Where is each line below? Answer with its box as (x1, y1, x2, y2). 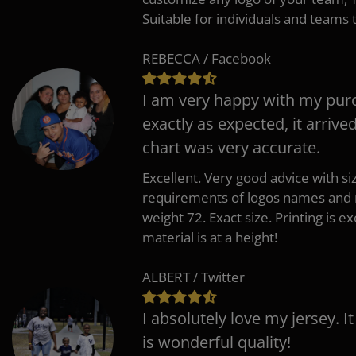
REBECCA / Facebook (142, 48, 271, 68)
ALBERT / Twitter (142, 267, 245, 286)
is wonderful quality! (142, 331, 291, 353)
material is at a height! (142, 227, 277, 246)
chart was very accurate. (142, 136, 320, 158)
